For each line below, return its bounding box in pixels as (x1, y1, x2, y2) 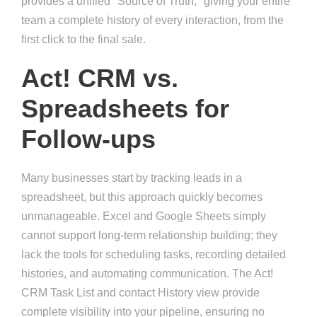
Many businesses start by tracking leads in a (21, 172, 242, 185)
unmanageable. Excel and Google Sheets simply (21, 210, 266, 223)
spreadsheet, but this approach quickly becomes (21, 191, 263, 204)
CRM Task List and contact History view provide (21, 287, 260, 299)
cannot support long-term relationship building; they (21, 229, 277, 242)
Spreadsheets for (21, 94, 229, 124)
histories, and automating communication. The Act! (21, 267, 273, 280)
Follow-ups (21, 125, 156, 154)
